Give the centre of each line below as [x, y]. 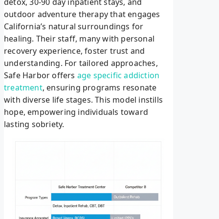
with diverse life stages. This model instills [84, 100]
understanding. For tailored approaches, [81, 63]
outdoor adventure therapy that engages [82, 14]
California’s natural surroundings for [74, 27]
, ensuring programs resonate [99, 88]
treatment [23, 88]
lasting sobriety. [34, 124]
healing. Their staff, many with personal [79, 39]
